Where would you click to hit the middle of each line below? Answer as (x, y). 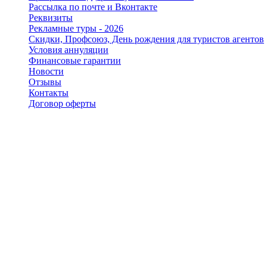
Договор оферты (62, 103)
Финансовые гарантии (75, 60)
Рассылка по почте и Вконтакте (93, 7)
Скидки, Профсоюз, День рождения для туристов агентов (146, 39)
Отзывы (45, 82)
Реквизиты (51, 17)
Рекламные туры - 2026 (76, 28)
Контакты (49, 92)
